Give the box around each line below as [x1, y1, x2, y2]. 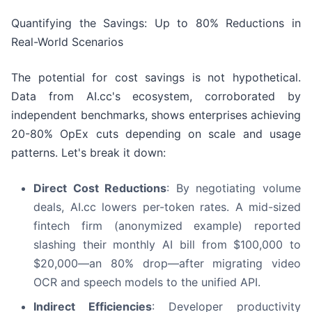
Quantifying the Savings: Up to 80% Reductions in [11, 16, 301, 31]
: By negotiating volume [166, 181, 302, 196]
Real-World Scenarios [11, 35, 123, 49]
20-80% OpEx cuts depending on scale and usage [11, 127, 301, 141]
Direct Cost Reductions [33, 181, 167, 196]
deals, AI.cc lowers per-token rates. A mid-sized [33, 200, 301, 214]
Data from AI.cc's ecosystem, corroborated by [11, 89, 301, 104]
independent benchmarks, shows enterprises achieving [11, 108, 301, 123]
